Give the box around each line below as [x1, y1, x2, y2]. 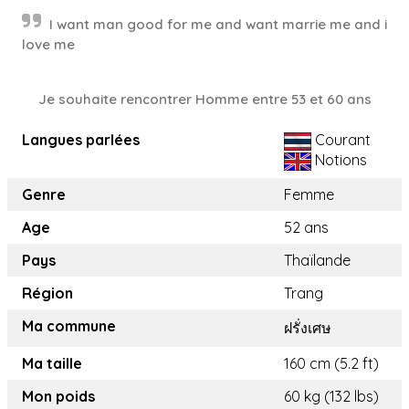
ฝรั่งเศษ [284, 319, 331, 337]
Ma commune [22, 317, 116, 335]
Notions [311, 150, 367, 169]
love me [22, 36, 75, 53]
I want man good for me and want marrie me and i [49, 16, 387, 33]
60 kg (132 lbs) [284, 387, 379, 405]
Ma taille [22, 354, 82, 372]
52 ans [284, 218, 329, 236]
